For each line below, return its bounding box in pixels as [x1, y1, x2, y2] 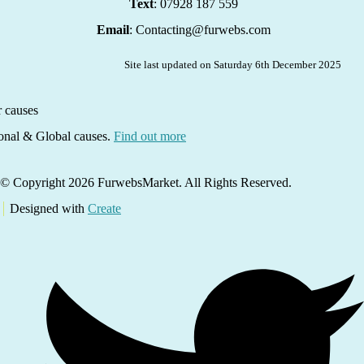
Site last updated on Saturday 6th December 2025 [124, 58, 341, 71]
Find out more [114, 128, 186, 143]
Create [88, 201, 121, 215]
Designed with [10, 201, 88, 215]
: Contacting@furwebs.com [129, 22, 271, 37]
